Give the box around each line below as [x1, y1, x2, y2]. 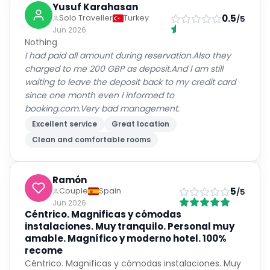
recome [25, 244, 63, 257]
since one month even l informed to [25, 89, 174, 101]
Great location [111, 119, 169, 129]
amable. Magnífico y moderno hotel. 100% [25, 232, 227, 245]
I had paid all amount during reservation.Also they [25, 49, 231, 61]
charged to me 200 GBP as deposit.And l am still [25, 63, 223, 75]
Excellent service [32, 119, 97, 129]
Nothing [25, 36, 57, 48]
